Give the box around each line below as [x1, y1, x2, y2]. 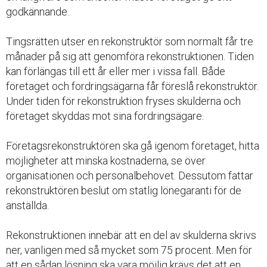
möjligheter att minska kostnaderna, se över [6, 154, 206, 167]
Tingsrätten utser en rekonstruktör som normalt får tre [6, 35, 253, 48]
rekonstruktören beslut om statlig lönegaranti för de [6, 184, 241, 197]
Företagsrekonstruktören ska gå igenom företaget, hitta [6, 139, 259, 153]
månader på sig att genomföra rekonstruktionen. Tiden [6, 50, 254, 63]
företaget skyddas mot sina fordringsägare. [6, 110, 204, 123]
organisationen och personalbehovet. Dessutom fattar [6, 169, 253, 182]
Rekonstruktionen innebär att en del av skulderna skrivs [6, 229, 256, 242]
